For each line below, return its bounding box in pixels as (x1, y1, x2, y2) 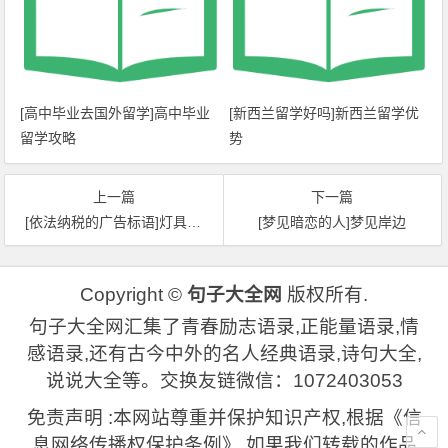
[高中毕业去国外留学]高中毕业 (20, 104, 211, 121)
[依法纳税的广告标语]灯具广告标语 (25, 213, 188, 230)
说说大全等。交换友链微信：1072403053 (45, 369, 403, 391)
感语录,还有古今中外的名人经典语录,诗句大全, (26, 342, 422, 364)
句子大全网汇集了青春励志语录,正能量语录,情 (29, 315, 419, 337)
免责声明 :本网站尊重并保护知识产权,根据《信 (26, 406, 422, 428)
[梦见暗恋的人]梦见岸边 (258, 213, 407, 230)
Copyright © (80, 283, 187, 305)
